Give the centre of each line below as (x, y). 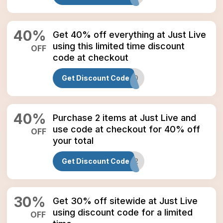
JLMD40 (123, 78)
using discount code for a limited (123, 212)
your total (73, 141)
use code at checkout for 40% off (126, 129)
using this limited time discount (119, 46)
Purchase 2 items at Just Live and (124, 118)
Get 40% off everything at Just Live (129, 35)
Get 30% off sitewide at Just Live (125, 201)
